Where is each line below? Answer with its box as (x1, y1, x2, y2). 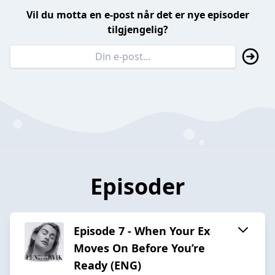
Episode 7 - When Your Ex (74, 223, 210, 238)
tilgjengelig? (107, 23, 168, 37)
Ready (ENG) (74, 257, 141, 273)
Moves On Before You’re (74, 240, 205, 255)
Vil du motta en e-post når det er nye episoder (26, 8, 249, 22)
